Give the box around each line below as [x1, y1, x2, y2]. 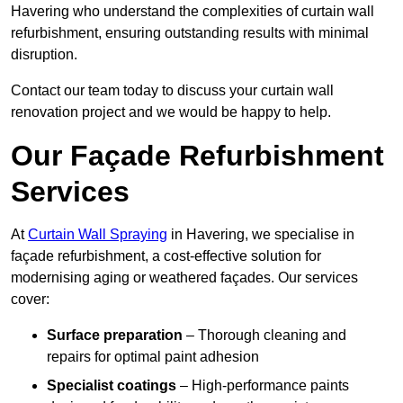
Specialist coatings [47, 378, 176, 394]
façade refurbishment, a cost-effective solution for [11, 248, 321, 264]
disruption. [11, 47, 77, 63]
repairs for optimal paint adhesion [47, 349, 259, 365]
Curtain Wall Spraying [28, 227, 167, 243]
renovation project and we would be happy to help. [11, 104, 331, 121]
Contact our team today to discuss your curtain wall [11, 83, 334, 99]
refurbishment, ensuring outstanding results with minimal [11, 25, 369, 41]
